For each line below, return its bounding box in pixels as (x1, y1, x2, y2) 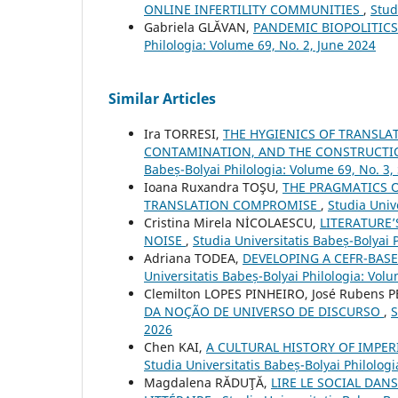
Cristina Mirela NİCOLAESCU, (144, 214, 320, 232)
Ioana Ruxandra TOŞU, (144, 179, 283, 196)
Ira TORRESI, (144, 125, 223, 143)
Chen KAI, (144, 338, 206, 356)
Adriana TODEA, (144, 250, 243, 267)
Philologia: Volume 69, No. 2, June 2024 (144, 36, 376, 54)
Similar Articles (108, 89, 216, 109)
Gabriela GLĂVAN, (144, 19, 253, 36)
